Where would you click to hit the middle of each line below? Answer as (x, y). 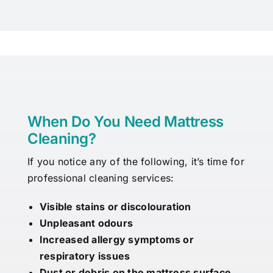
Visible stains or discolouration (115, 207)
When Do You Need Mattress (125, 122)
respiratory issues (85, 256)
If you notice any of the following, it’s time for (136, 162)
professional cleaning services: (101, 178)
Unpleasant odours (86, 223)
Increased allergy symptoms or (116, 240)
